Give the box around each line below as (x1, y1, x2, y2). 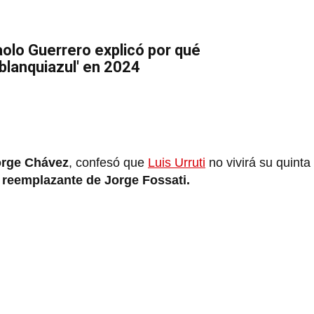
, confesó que (69, 155, 148, 170)
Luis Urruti (148, 155, 205, 170)
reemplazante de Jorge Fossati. (2, 172, 197, 187)
